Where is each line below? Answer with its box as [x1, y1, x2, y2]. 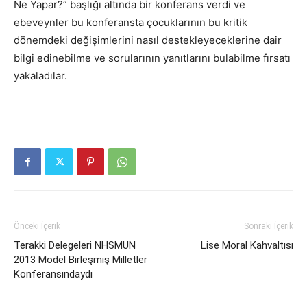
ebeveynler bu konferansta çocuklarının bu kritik [14, 15, 247, 29]
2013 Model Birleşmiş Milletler [14, 253, 147, 266]
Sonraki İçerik [244, 221, 293, 231]
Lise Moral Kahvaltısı [201, 238, 293, 251]
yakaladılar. [14, 69, 67, 82]
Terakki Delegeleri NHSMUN [14, 238, 136, 251]
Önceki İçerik [14, 221, 60, 231]
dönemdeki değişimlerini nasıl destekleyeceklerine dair [14, 33, 282, 47]
